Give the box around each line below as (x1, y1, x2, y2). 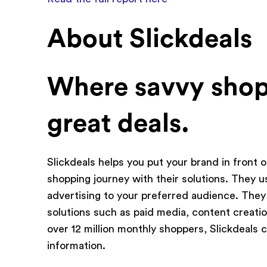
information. (47, 240, 106, 251)
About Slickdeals (47, 25, 253, 52)
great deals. (47, 110, 190, 136)
